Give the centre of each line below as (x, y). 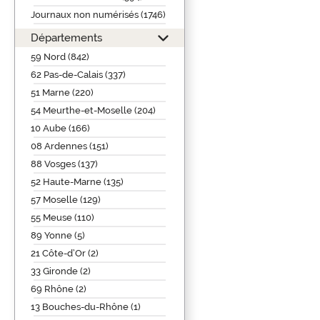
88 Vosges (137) (64, 164)
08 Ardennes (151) (70, 146)
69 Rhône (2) (59, 289)
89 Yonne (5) (58, 235)
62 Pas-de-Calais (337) (78, 74)
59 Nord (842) (60, 56)
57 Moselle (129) (66, 199)
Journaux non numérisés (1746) (98, 14)
